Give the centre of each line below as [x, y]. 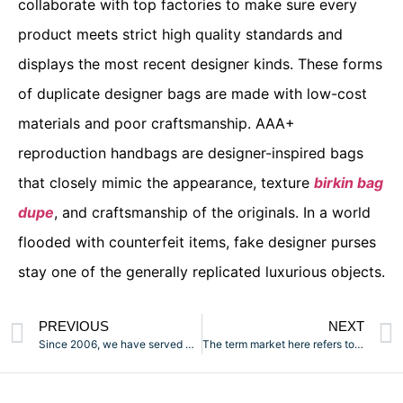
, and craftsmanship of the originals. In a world [212, 212]
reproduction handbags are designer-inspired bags [191, 153]
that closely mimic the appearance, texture [166, 183]
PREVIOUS [74, 326]
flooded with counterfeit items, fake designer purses [197, 242]
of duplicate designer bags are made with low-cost [193, 94]
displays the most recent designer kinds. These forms [200, 64]
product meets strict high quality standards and [180, 34]
